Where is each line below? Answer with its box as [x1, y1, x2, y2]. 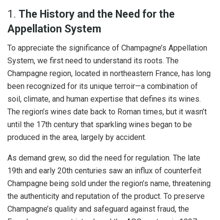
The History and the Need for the [19, 8, 175, 21]
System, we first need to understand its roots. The [7, 55, 179, 65]
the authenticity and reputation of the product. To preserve [7, 191, 205, 201]
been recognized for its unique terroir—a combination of [7, 81, 198, 91]
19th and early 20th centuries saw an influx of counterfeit [7, 165, 201, 175]
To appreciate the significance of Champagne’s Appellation [7, 43, 207, 53]
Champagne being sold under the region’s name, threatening [7, 178, 211, 188]
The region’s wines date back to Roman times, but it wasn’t [7, 107, 207, 116]
